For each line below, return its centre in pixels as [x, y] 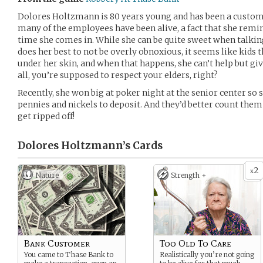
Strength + [189, 175]
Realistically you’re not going [207, 254]
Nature [47, 175]
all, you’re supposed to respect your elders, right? [118, 75]
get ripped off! [46, 116]
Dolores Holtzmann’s [74, 146]
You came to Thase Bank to [69, 254]
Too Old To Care [195, 243]
